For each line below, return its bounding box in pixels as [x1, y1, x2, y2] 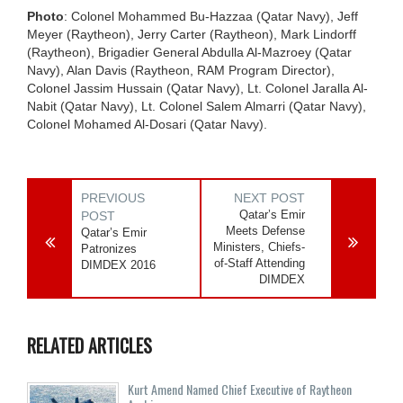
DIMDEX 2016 [81, 257, 156, 272]
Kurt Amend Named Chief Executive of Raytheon [128, 379, 352, 399]
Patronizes [81, 241, 137, 255]
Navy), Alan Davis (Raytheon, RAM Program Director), [27, 62, 335, 77]
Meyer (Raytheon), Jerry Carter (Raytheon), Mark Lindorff [27, 26, 356, 41]
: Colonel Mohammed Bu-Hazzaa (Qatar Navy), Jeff [64, 8, 358, 23]
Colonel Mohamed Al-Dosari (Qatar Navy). [27, 116, 267, 131]
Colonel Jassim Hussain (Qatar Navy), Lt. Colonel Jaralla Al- [27, 80, 368, 95]
